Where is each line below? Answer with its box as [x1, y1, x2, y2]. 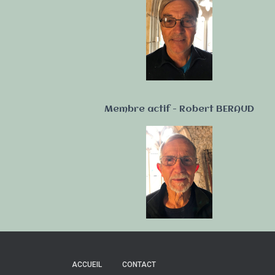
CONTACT [122, 260, 156, 269]
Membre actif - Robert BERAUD [104, 104, 254, 114]
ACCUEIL [72, 260, 102, 269]
